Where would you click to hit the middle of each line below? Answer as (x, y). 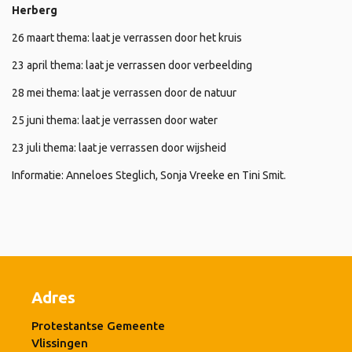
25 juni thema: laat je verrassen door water (115, 120)
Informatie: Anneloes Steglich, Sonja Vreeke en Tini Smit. (149, 175)
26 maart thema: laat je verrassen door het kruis (127, 37)
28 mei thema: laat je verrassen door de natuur (124, 92)
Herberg (35, 10)
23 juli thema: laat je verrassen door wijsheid (119, 147)
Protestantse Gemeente (98, 325)
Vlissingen (60, 343)
